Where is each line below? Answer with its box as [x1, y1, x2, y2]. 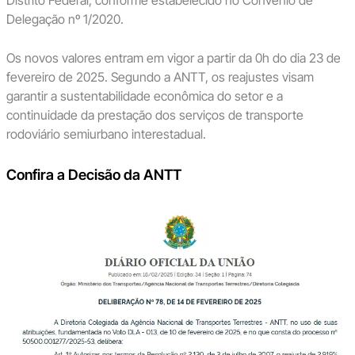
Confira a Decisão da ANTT [6, 165, 181, 183]
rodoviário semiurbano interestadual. [6, 126, 206, 143]
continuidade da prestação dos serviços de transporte [6, 107, 303, 124]
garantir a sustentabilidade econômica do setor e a [6, 88, 283, 105]
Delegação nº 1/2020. [6, 10, 124, 27]
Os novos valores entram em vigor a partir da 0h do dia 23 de [6, 50, 341, 67]
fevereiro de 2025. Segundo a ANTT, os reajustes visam [6, 69, 314, 86]
